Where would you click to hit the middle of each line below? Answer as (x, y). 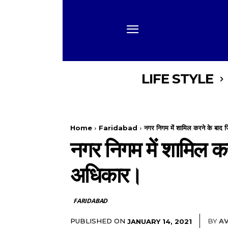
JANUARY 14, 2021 (160, 221)
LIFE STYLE (177, 79)
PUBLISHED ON (98, 221)
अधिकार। (106, 175)
